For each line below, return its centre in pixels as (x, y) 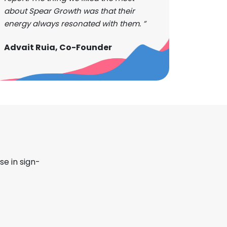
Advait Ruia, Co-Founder (58, 48)
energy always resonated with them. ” (75, 24)
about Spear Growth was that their (69, 11)
